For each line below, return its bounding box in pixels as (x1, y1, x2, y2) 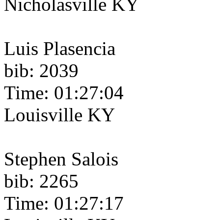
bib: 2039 (4, 60, 79, 82)
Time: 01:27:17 (4, 192, 124, 214)
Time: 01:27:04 (4, 82, 124, 104)
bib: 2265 (4, 170, 79, 192)
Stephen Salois (4, 148, 118, 170)
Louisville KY (4, 104, 115, 126)
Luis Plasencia (4, 38, 115, 59)
